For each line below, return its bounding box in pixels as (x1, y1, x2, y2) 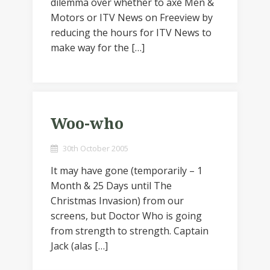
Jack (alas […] (51, 239, 108, 253)
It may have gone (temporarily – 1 (51, 164, 202, 177)
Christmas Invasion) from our (51, 194, 184, 207)
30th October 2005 (63, 143, 128, 154)
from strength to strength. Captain (51, 224, 209, 237)
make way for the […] (51, 41, 145, 54)
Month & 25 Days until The (51, 179, 172, 192)
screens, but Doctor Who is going (51, 209, 202, 222)
